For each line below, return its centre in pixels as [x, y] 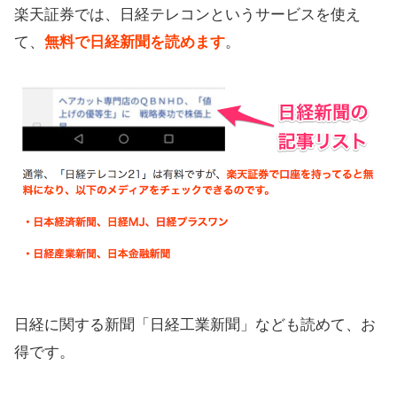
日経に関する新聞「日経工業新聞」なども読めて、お [195, 325]
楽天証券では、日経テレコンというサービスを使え [187, 15]
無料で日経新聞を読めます [135, 43]
